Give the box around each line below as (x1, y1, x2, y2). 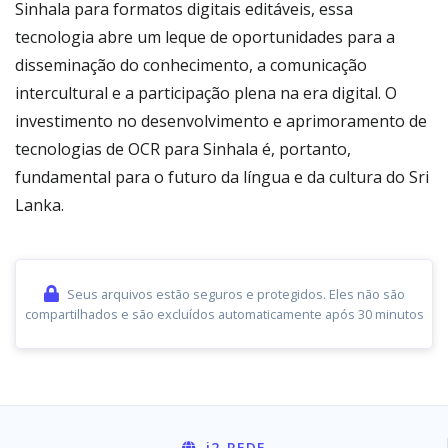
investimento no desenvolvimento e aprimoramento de (15, 110, 427, 132)
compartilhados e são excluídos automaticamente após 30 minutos (24, 305, 424, 323)
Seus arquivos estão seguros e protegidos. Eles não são (66, 285, 405, 303)
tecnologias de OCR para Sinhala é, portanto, (15, 138, 351, 160)
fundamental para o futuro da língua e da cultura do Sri (15, 166, 429, 188)
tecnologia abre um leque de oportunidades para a (15, 26, 395, 48)
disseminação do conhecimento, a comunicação (15, 54, 367, 76)
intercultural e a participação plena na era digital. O (15, 82, 397, 104)
